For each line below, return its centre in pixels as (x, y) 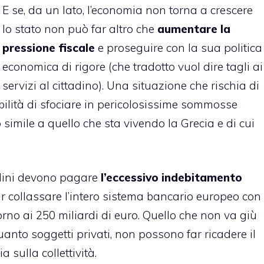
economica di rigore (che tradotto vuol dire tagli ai (133, 66)
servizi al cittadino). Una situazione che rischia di (131, 85)
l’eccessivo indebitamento (171, 178)
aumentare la (194, 29)
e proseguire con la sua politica (179, 47)
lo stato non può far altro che (80, 29)
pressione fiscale (49, 47)
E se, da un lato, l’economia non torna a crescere (128, 10)
